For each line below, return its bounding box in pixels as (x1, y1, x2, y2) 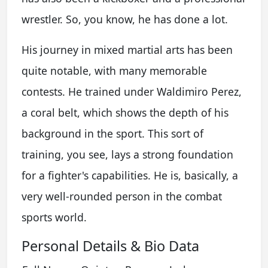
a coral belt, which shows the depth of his (22, 105, 229, 120)
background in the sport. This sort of (22, 126, 203, 141)
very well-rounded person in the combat (22, 189, 222, 203)
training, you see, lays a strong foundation (22, 147, 233, 162)
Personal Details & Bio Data (22, 236, 199, 255)
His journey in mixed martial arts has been (22, 42, 233, 57)
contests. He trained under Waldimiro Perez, (22, 84, 242, 99)
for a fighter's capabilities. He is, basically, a (22, 168, 238, 182)
